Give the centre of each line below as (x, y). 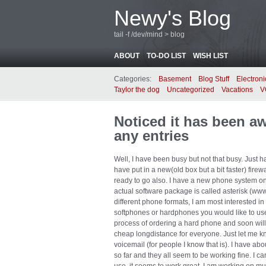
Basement (175, 79)
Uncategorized (191, 90)
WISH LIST (210, 56)
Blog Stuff (214, 79)
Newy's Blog (172, 18)
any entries (151, 136)
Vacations (237, 90)
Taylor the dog (137, 90)
